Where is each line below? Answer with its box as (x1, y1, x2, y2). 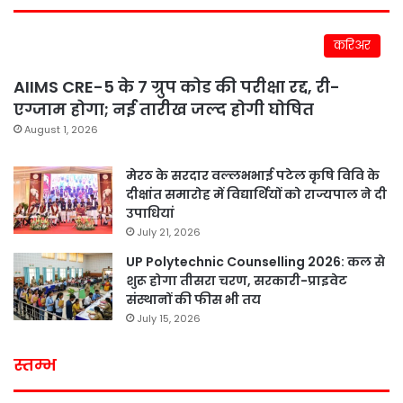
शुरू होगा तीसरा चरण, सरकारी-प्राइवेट (126, 271, 347, 290)
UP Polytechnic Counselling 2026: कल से (126, 252, 385, 271)
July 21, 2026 (137, 224, 201, 239)
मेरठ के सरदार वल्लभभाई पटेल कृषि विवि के (126, 166, 380, 184)
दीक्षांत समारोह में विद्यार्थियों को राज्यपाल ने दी (126, 184, 387, 203)
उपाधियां (126, 203, 175, 222)
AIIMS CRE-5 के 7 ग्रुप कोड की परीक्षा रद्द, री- (13, 75, 340, 98)
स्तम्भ (13, 353, 57, 376)
